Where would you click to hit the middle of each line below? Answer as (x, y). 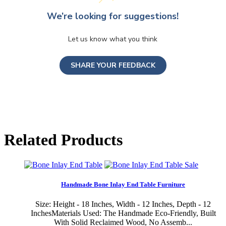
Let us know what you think (113, 39)
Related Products (63, 140)
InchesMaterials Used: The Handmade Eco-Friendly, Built (123, 213)
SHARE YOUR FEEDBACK (113, 65)
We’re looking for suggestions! (113, 16)
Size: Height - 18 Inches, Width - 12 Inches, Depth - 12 (123, 204)
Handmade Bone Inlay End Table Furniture (123, 184)
